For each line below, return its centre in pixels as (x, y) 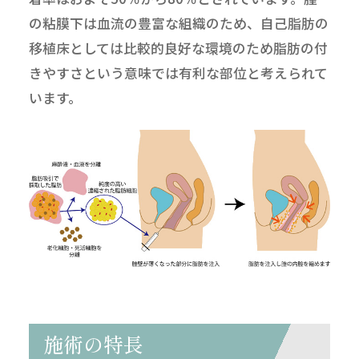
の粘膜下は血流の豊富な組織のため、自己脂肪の (178, 23)
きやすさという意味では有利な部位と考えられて (178, 73)
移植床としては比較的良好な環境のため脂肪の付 (178, 48)
